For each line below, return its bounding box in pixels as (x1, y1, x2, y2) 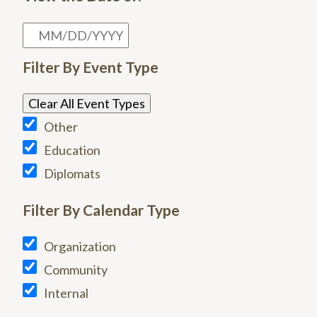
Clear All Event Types (28, 95, 145, 111)
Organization (44, 238, 116, 254)
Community (44, 261, 108, 277)
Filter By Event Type (23, 57, 158, 76)
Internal (44, 284, 88, 301)
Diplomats (44, 165, 100, 181)
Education (44, 142, 100, 158)
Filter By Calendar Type (23, 200, 180, 219)
